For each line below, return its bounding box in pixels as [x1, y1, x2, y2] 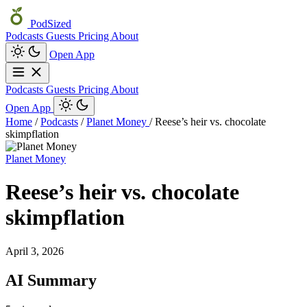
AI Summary [5, 271, 97, 289]
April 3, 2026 [5, 245, 64, 257]
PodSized [27, 18, 71, 29]
